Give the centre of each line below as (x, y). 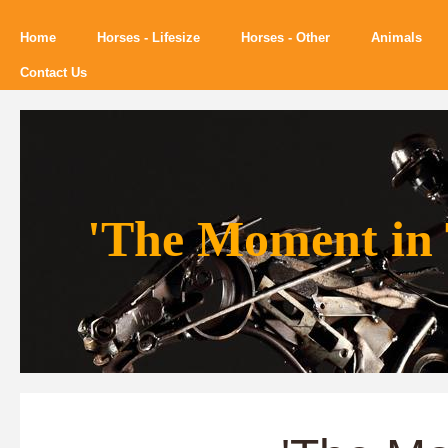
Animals (396, 37)
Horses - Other (285, 37)
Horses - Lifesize (148, 37)
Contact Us (53, 72)
